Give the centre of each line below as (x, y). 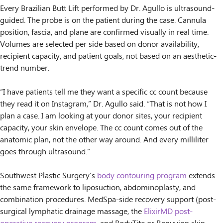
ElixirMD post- (168, 212)
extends (201, 176)
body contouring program (142, 176)
